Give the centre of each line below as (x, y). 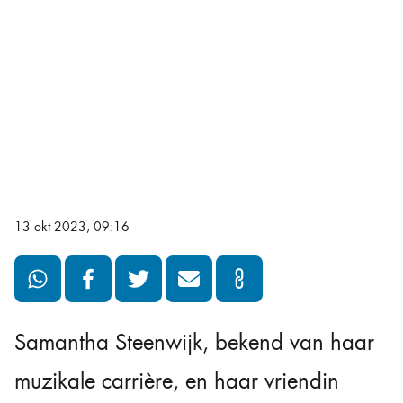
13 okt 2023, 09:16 (72, 227)
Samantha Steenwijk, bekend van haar (194, 343)
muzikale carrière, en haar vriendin (177, 382)
